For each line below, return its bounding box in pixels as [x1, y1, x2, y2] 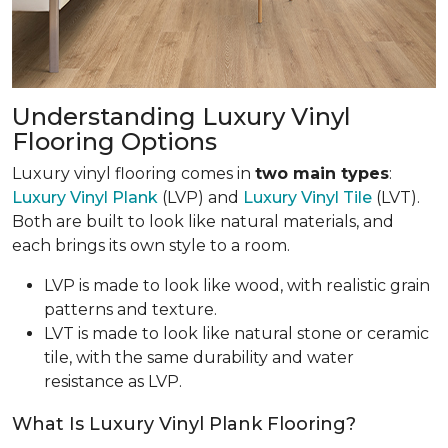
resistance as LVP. [44, 372, 182, 391]
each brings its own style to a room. [12, 236, 290, 255]
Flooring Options [12, 127, 217, 156]
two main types [255, 164, 389, 183]
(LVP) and [158, 188, 243, 207]
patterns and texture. [44, 300, 217, 319]
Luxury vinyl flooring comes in [12, 164, 255, 183]
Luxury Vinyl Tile [243, 188, 372, 207]
